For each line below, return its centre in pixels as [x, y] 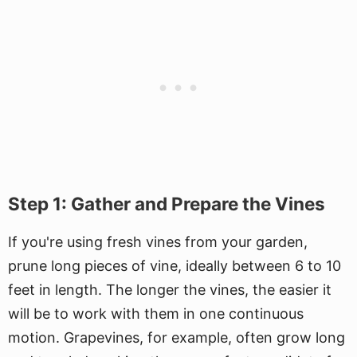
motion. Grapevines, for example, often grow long [177, 337]
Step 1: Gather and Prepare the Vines [167, 204]
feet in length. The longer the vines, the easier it [170, 290]
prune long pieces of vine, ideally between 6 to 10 [175, 266]
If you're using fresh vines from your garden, [158, 242]
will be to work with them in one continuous [156, 314]
